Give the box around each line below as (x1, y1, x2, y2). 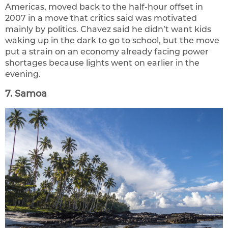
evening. (5, 69, 41, 79)
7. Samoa (5, 88, 47, 100)
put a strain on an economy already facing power (5, 47, 209, 57)
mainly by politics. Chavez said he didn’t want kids (5, 24, 211, 35)
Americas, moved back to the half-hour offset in (5, 2, 203, 12)
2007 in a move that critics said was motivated (5, 13, 197, 23)
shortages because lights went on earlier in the (5, 58, 199, 68)
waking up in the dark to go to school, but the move (5, 36, 219, 46)
